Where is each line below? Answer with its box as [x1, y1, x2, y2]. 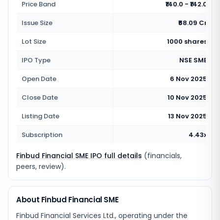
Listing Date [22, 111, 59, 121]
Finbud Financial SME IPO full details [16, 151, 142, 161]
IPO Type [22, 55, 51, 65]
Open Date [22, 74, 56, 83]
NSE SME [179, 55, 207, 65]
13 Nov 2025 [168, 111, 207, 121]
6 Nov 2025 [170, 74, 207, 83]
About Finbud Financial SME [16, 194, 119, 205]
